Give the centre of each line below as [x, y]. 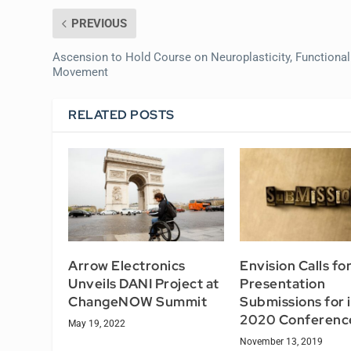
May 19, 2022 [97, 324]
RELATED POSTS [121, 115]
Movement [81, 72]
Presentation [282, 284]
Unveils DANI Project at [144, 284]
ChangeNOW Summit [138, 302]
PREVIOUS [100, 24]
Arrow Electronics [127, 266]
